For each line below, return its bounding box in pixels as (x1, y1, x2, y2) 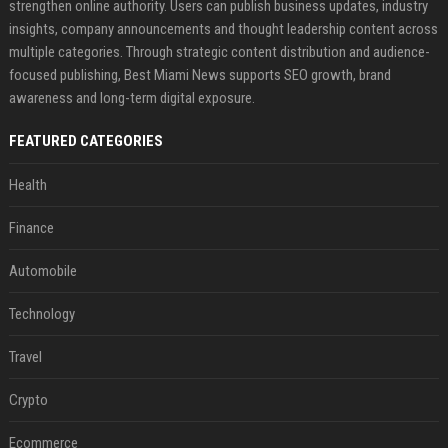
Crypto (8, 390, 48, 409)
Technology (8, 304, 75, 323)
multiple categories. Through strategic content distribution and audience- (8, 42, 430, 61)
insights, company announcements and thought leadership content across (8, 19, 438, 38)
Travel (8, 347, 42, 366)
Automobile (8, 261, 77, 280)
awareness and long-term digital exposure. (8, 88, 255, 107)
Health (8, 175, 47, 194)
